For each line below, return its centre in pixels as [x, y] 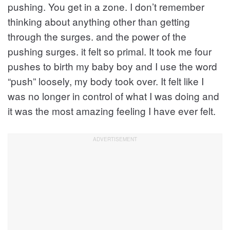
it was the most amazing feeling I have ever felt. [112, 110]
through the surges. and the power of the [97, 36]
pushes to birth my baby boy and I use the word [112, 66]
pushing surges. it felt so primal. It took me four [110, 51]
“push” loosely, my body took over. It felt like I [106, 81]
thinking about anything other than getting [99, 21]
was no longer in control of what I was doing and [113, 95]
